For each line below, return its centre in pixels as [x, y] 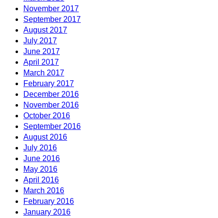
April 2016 [41, 180]
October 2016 [47, 115]
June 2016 [42, 158]
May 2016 [40, 169]
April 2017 [41, 62]
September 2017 [52, 19]
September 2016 [52, 126]
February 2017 [49, 83]
